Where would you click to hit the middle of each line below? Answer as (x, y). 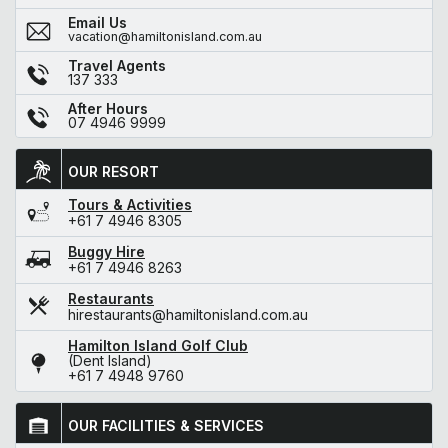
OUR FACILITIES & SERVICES (166, 425)
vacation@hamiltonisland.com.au (165, 36)
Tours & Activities (130, 204)
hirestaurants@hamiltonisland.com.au (188, 314)
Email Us (97, 22)
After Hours (108, 108)
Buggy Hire (106, 251)
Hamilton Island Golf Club (158, 345)
